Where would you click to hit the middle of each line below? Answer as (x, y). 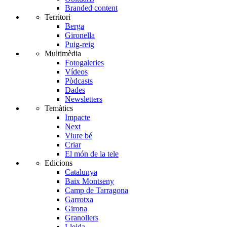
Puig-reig (80, 45)
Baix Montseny (89, 181)
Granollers (82, 218)
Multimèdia (63, 54)
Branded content (91, 8)
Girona (76, 209)
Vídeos (76, 72)
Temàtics (59, 108)
